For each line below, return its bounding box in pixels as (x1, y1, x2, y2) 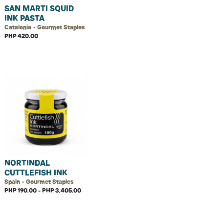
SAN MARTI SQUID (4, 3, 74, 13)
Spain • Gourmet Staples (4, 178, 73, 185)
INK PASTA (4, 13, 44, 23)
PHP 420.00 (4, 32, 38, 40)
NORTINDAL (4, 158, 50, 168)
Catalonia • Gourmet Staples (4, 23, 85, 31)
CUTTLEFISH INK (4, 168, 67, 177)
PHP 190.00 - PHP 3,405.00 (4, 187, 81, 194)
